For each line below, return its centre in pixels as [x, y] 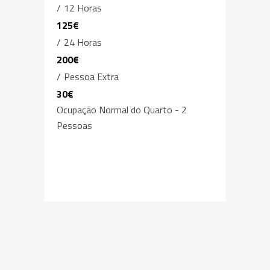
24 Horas [82, 42]
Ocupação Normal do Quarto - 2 [122, 109]
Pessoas [74, 125]
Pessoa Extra [90, 76]
